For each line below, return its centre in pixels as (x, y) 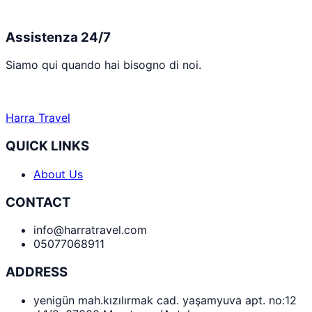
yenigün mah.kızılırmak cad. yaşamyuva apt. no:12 (165, 300)
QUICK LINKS (47, 146)
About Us (58, 174)
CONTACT (38, 202)
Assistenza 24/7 (58, 37)
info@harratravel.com (90, 230)
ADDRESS (37, 272)
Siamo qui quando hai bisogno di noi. (103, 65)
